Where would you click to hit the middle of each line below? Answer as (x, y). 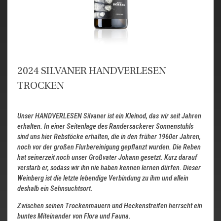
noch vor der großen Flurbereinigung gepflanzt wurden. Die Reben (109, 147)
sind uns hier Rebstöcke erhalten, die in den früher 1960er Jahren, (109, 137)
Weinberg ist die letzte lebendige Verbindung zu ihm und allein (103, 178)
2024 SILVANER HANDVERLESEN (92, 72)
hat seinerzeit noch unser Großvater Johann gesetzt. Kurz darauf (107, 158)
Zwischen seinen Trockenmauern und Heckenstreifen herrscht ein (110, 205)
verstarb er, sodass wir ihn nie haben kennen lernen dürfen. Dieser (109, 168)
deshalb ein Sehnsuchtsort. (56, 189)
